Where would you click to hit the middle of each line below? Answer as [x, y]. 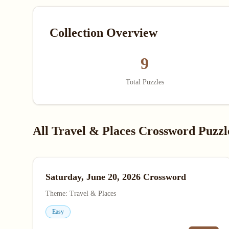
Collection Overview [104, 33]
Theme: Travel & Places [81, 193]
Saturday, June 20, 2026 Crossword [116, 177]
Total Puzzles [145, 82]
